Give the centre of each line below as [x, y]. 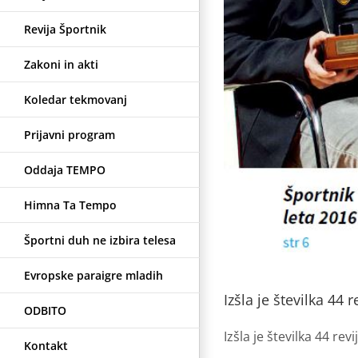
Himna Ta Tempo [70, 205]
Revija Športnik [65, 29]
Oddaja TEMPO [65, 169]
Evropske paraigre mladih [93, 275]
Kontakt [46, 345]
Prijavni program [70, 134]
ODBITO [45, 310]
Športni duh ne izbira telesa [100, 240]
